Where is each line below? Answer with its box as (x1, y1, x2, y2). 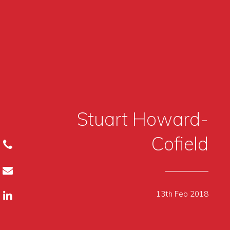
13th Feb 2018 (156, 188, 208, 198)
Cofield (151, 131, 208, 155)
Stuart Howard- (76, 107, 208, 130)
